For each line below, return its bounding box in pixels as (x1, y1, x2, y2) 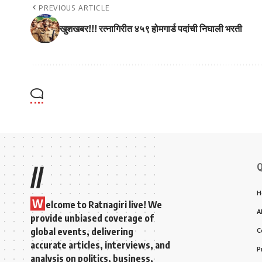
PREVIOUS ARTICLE (39, 3, 110, 13)
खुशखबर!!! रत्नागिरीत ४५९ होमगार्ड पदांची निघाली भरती (60, 23, 242, 35)
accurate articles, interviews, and (30, 239, 170, 251)
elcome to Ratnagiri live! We (46, 199, 162, 211)
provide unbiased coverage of (30, 212, 154, 225)
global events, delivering (30, 226, 133, 238)
